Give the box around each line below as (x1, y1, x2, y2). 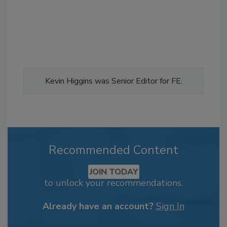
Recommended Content (49, 142, 178, 158)
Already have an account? (43, 200, 154, 212)
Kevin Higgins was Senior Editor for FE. (45, 75, 182, 87)
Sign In (156, 200, 184, 212)
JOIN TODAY (89, 166, 138, 177)
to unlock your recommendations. (44, 177, 183, 189)
